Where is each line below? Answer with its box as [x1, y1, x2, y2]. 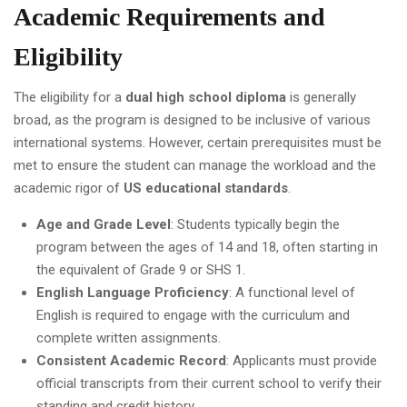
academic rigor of [14, 179, 124, 196]
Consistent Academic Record [36, 352, 226, 369]
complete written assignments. [36, 329, 221, 346]
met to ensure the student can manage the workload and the [14, 156, 376, 174]
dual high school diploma [125, 88, 286, 105]
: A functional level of [229, 283, 355, 301]
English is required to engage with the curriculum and [36, 306, 350, 323]
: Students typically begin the [171, 215, 340, 233]
